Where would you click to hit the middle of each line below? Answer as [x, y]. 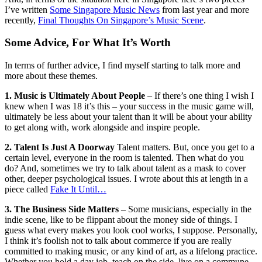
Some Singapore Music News [105, 9]
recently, [21, 20]
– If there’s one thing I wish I [199, 96]
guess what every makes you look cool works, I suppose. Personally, [131, 230]
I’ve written [27, 9]
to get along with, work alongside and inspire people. [102, 127]
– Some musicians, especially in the [185, 209]
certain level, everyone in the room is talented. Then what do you [124, 158]
